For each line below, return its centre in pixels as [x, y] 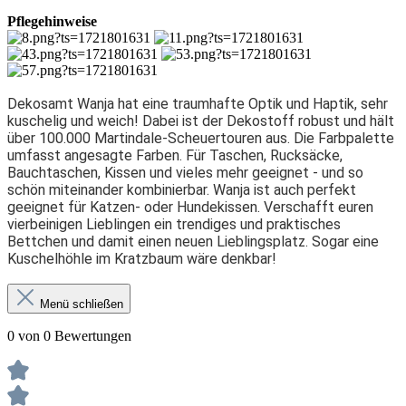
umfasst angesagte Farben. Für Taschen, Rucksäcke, [175, 155]
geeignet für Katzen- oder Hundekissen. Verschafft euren [190, 207]
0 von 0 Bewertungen [69, 335]
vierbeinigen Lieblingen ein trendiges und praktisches [174, 224]
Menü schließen [82, 304]
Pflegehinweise [52, 21]
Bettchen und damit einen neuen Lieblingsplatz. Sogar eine [193, 241]
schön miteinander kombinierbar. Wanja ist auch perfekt [182, 189]
